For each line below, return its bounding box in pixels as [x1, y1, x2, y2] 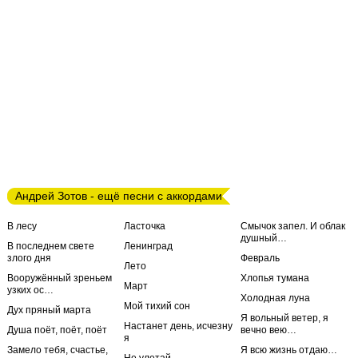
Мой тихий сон [124, 300, 190, 312]
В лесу [7, 221, 37, 232]
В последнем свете [7, 241, 94, 252]
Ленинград [124, 241, 173, 252]
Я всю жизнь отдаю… [241, 344, 337, 356]
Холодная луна [241, 292, 310, 304]
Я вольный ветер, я [241, 312, 328, 324]
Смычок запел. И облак [241, 221, 345, 232]
